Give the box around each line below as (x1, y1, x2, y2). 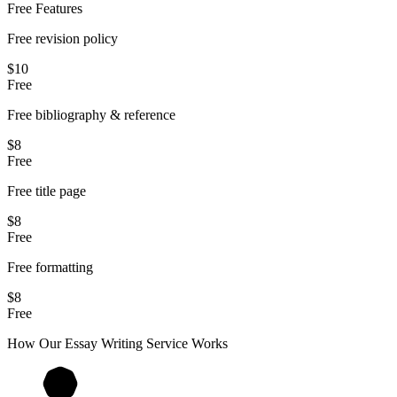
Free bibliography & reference (7, 106, 175, 122)
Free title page (7, 183, 86, 198)
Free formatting (7, 259, 93, 275)
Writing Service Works (97, 335, 228, 351)
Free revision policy (7, 30, 118, 46)
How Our (7, 335, 65, 351)
